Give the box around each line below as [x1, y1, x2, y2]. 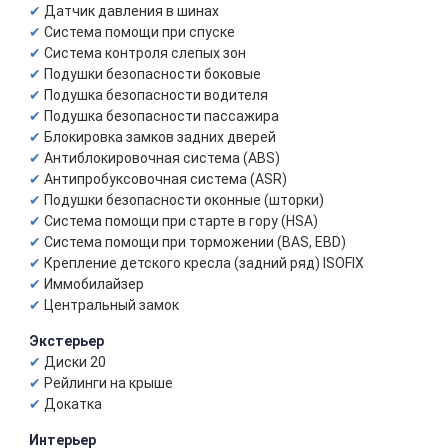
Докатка [44, 396, 102, 412]
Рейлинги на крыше [44, 375, 173, 391]
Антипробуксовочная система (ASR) [44, 171, 287, 187]
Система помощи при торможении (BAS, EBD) [44, 234, 346, 250]
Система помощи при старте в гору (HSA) [44, 213, 318, 229]
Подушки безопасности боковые [44, 66, 261, 82]
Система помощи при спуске [44, 24, 235, 40]
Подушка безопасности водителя [44, 87, 268, 103]
